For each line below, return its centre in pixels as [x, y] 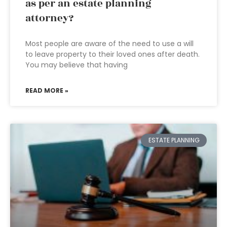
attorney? [49, 18]
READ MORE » [47, 90]
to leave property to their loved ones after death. [112, 54]
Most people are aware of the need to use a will [109, 44]
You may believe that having [77, 65]
